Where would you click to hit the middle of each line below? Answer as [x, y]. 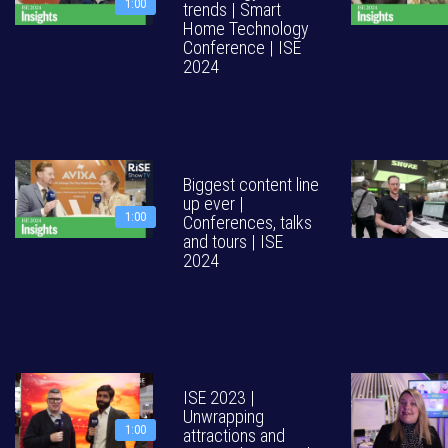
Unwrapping [223, 416]
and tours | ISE [233, 241]
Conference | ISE [242, 47]
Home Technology [246, 28]
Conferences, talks [247, 222]
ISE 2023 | [219, 397]
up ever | [213, 203]
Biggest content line [251, 184]
